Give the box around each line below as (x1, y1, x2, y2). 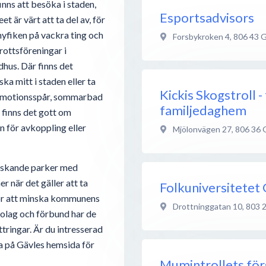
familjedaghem (160, 102, 246, 118)
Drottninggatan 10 (173, 201, 242, 211)
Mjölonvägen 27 (173, 123, 232, 134)
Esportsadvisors (160, 9, 254, 26)
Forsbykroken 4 (173, 31, 230, 42)
